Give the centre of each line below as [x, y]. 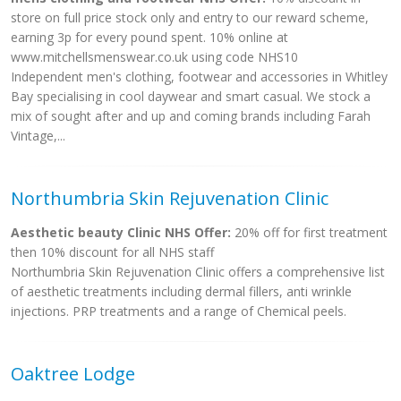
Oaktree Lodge [73, 374]
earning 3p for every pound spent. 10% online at [149, 37]
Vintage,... [38, 136]
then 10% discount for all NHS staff [112, 252]
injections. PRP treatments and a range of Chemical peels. [179, 311]
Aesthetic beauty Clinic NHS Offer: [121, 232]
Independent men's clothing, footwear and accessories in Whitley [199, 77]
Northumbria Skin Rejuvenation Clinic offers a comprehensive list [198, 272]
